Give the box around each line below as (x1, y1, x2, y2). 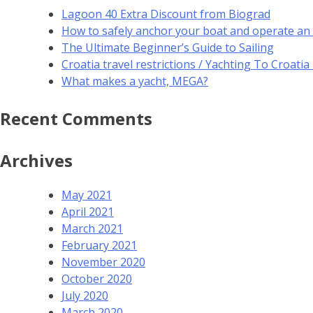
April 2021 (61, 204, 114, 220)
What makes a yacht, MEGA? (61, 73, 208, 89)
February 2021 (61, 238, 137, 254)
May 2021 (61, 187, 112, 203)
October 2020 (61, 271, 132, 287)
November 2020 (61, 254, 145, 270)
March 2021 (61, 221, 123, 237)
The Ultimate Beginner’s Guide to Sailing (61, 39, 274, 55)
